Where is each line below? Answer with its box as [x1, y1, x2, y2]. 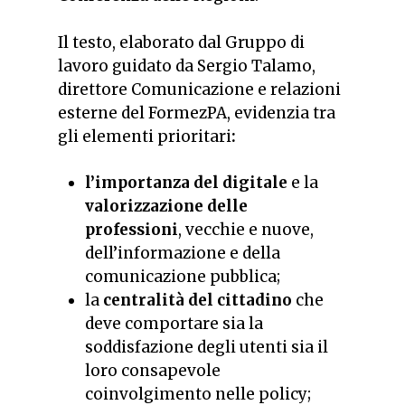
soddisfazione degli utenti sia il [85, 337, 328, 358]
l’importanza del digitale [85, 173, 287, 193]
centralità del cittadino [103, 290, 296, 311]
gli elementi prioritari [58, 126, 231, 146]
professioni [85, 220, 178, 240]
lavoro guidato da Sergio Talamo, [58, 55, 316, 76]
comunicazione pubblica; [85, 267, 280, 287]
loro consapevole [85, 361, 221, 381]
